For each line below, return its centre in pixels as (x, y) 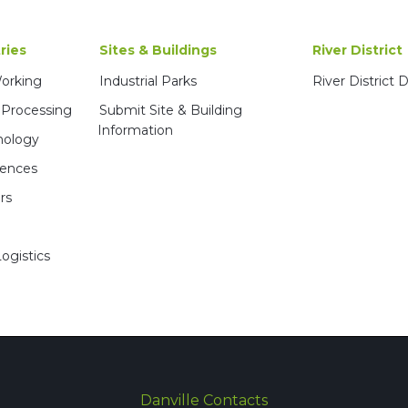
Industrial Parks (148, 81)
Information (135, 130)
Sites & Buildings (158, 50)
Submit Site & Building (171, 110)
